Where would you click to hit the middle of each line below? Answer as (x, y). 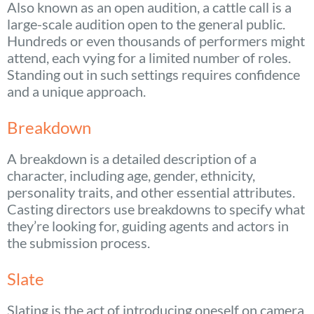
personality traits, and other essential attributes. (151, 192)
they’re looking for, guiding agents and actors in (148, 225)
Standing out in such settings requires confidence (153, 74)
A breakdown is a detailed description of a (132, 158)
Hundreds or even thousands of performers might (156, 40)
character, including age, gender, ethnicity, (131, 175)
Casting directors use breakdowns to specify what (156, 209)
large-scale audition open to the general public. (146, 23)
